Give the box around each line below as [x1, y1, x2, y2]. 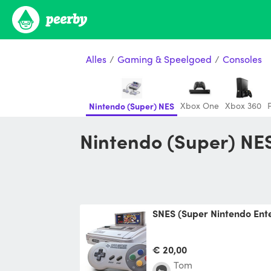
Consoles [223, 51, 262, 66]
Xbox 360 [225, 99, 261, 111]
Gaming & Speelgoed [117, 51, 212, 66]
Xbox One [180, 99, 219, 111]
